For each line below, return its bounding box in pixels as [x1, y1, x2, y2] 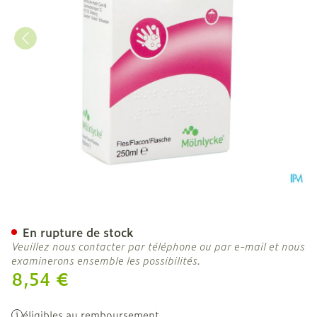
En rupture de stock [23, 224, 134, 241]
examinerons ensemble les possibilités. [11, 253, 201, 267]
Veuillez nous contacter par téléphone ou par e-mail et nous [11, 238, 305, 253]
